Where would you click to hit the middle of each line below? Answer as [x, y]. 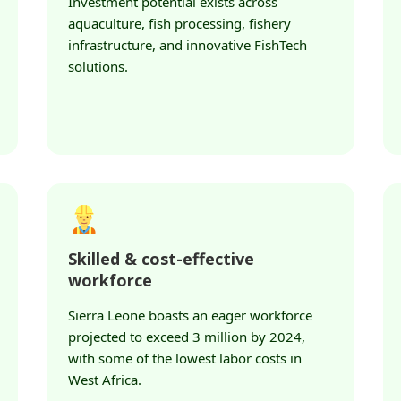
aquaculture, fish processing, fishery [179, 23]
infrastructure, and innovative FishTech [188, 45]
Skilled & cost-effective [161, 259]
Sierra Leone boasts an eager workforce [190, 315]
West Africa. [105, 380]
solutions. [98, 66]
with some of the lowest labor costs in [185, 358]
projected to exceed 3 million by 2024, [187, 337]
